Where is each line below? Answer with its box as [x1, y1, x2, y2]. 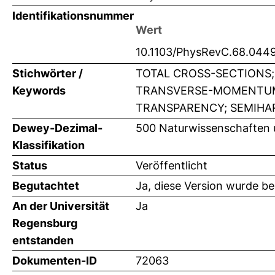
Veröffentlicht [136, 159, 207, 172]
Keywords [12, 84, 66, 98]
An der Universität [12, 199, 109, 213]
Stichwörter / [12, 67, 83, 80]
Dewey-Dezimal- [12, 122, 103, 135]
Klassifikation [12, 139, 85, 152]
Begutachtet [12, 179, 79, 193]
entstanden [12, 234, 74, 247]
